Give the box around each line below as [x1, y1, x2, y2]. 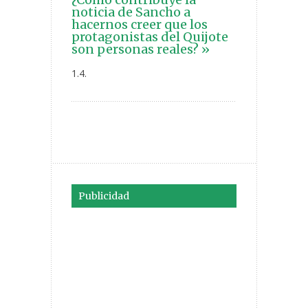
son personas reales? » [71, 41, 210, 58]
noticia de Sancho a [71, 4, 190, 21]
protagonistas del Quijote [71, 29, 228, 45]
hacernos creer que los [71, 16, 208, 33]
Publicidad [78, 190, 129, 203]
